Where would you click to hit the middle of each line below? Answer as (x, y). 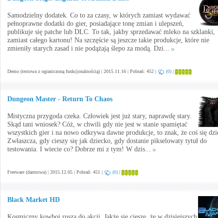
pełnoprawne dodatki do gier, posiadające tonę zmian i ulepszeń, (96, 24)
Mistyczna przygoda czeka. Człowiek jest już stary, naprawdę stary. (100, 116)
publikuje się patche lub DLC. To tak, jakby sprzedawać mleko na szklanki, (111, 32)
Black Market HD (34, 200)
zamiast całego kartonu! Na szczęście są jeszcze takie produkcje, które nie (108, 40)
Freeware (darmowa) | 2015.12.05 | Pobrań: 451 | (56, 172)
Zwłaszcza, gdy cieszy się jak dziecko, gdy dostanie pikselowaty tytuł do (107, 141)
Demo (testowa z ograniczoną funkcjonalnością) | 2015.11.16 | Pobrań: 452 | (82, 71)
